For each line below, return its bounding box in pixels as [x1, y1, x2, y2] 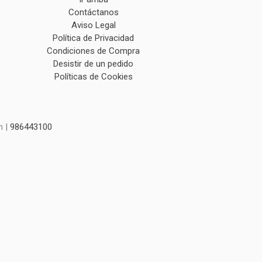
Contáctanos [68, 7, 119, 18]
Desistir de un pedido [53, 58, 134, 69]
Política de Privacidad [53, 33, 135, 43]
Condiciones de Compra [47, 46, 140, 56]
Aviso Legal [71, 20, 116, 30]
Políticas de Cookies [54, 71, 133, 82]
